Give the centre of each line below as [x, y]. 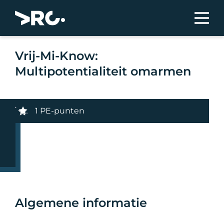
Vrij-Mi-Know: [57, 56]
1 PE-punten [60, 111]
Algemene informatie [81, 203]
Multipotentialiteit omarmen [103, 71]
